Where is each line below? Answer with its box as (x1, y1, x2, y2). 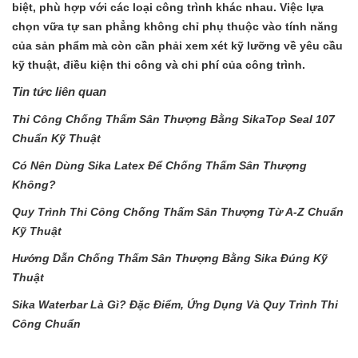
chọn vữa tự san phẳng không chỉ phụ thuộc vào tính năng (12, 19, 338, 33)
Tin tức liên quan (12, 84, 106, 98)
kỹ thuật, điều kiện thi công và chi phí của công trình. (12, 58, 305, 71)
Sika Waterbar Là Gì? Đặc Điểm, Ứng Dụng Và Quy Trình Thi (12, 297, 338, 311)
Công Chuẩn (12, 316, 81, 330)
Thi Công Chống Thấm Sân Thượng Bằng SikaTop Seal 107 (12, 112, 335, 125)
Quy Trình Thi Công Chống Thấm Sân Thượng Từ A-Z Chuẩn (12, 205, 344, 218)
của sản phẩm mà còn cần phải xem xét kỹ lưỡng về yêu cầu (12, 38, 343, 52)
